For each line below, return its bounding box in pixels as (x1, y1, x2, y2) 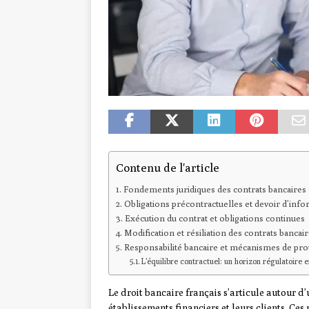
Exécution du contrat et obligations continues (124, 213, 305, 224)
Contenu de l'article (116, 160, 219, 175)
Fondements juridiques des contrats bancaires (123, 184, 306, 195)
